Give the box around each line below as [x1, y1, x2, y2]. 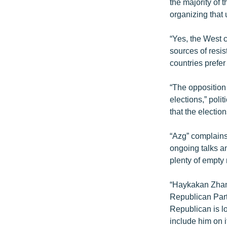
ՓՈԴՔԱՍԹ [8, 179, 49, 188]
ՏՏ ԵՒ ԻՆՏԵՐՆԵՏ [8, 69, 69, 79]
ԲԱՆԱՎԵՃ [8, 142, 47, 152]
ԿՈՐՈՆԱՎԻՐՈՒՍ [8, 88, 71, 97]
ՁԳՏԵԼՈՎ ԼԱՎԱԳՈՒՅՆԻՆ [8, 161, 104, 170]
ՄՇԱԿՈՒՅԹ [8, 15, 52, 24]
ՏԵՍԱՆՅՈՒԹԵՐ [8, 124, 67, 134]
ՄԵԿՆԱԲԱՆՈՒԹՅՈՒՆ [8, 51, 89, 61]
